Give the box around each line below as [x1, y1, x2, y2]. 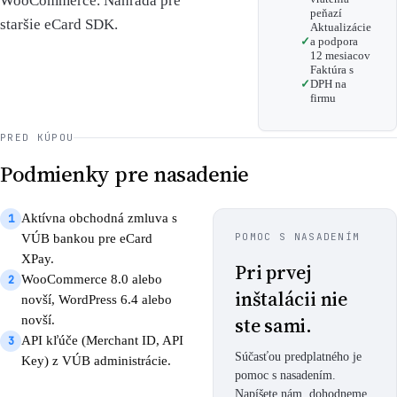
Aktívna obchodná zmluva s [21, 211, 177, 225]
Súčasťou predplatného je [235, 350, 362, 363]
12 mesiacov [310, 49, 370, 62]
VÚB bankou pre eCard [21, 231, 152, 245]
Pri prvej [235, 259, 312, 285]
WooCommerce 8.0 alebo [21, 272, 162, 286]
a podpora [310, 35, 358, 48]
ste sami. [235, 312, 313, 339]
